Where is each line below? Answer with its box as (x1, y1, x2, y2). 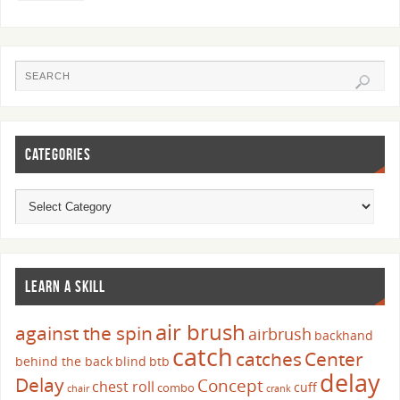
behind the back (15, 353, 113, 371)
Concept (197, 374, 264, 398)
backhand (314, 327, 374, 345)
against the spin (15, 321, 154, 346)
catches (236, 346, 303, 372)
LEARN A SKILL (25, 278, 106, 296)
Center (304, 346, 364, 372)
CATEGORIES (25, 145, 92, 163)
